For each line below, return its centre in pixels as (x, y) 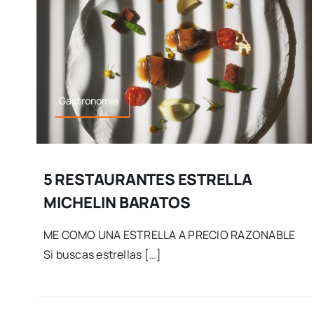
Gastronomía (89, 101)
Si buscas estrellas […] (102, 255)
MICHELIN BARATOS (117, 203)
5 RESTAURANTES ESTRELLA (148, 180)
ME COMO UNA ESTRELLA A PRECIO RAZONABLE (169, 235)
